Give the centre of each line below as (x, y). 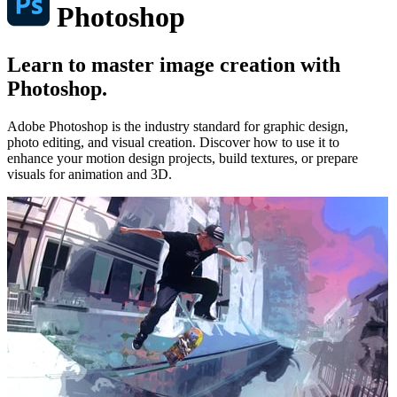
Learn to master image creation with (174, 64)
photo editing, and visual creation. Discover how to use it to (173, 142)
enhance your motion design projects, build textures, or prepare (183, 158)
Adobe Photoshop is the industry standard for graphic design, (178, 126)
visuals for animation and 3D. (90, 174)
